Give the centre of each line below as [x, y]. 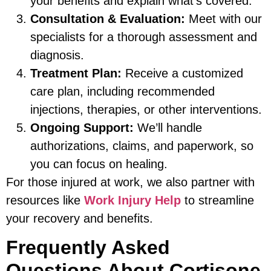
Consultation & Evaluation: [108, 18]
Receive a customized [182, 73]
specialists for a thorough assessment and [144, 37]
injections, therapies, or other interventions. [146, 109]
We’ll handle [168, 127]
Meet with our [224, 18]
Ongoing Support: [82, 127]
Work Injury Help [132, 200]
